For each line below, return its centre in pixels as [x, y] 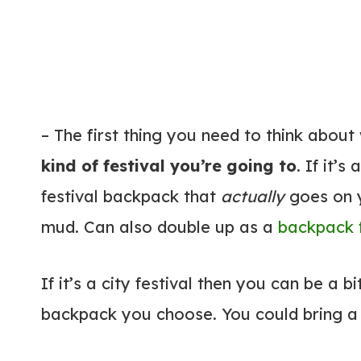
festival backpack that [131, 197]
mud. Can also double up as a [160, 227]
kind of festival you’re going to [169, 166]
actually [253, 197]
